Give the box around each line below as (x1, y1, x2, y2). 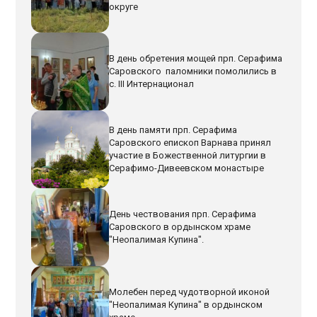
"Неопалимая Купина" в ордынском (109, 299, 263, 310)
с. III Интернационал (109, 79, 195, 90)
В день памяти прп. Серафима (109, 125, 238, 136)
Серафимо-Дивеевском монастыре (109, 163, 265, 174)
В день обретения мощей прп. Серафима (109, 53, 283, 64)
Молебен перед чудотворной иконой (109, 286, 270, 297)
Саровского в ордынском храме (109, 221, 251, 232)
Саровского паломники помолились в (109, 66, 277, 77)
